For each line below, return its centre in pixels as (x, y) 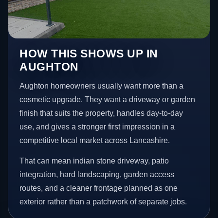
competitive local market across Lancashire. (95, 141)
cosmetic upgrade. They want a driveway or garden (108, 100)
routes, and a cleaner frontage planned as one (99, 188)
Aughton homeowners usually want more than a (102, 86)
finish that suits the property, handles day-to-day (101, 113)
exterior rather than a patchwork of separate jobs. (103, 201)
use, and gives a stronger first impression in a (97, 127)
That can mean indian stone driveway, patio (94, 161)
